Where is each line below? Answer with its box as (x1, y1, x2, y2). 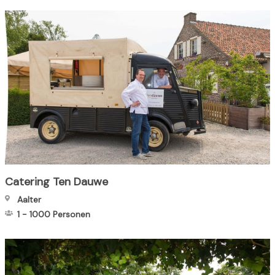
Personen (53, 209, 90, 220)
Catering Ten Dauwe (5, 174, 108, 190)
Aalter (17, 194, 41, 206)
